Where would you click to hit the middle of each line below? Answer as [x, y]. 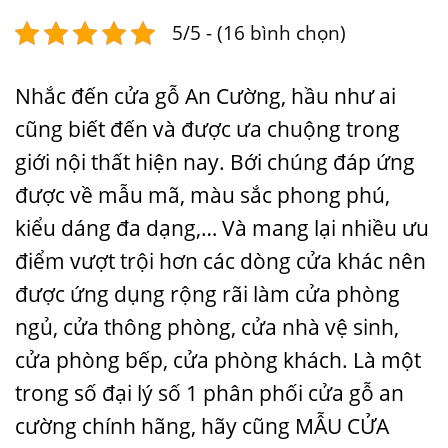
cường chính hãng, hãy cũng [155, 426]
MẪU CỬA [342, 426]
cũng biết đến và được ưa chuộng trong [207, 129]
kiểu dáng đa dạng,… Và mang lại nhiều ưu [222, 228]
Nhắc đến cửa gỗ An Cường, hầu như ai [205, 96]
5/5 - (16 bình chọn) [259, 33]
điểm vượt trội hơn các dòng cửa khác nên [220, 261]
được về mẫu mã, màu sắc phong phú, [202, 195]
